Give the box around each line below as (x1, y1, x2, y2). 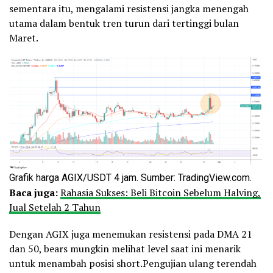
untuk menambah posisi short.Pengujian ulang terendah (9, 257, 257, 270)
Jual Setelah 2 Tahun (9, 200, 101, 214)
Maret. (9, 31, 38, 45)
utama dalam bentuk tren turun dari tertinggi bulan (9, 16, 239, 30)
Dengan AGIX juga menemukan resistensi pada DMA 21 (9, 227, 252, 241)
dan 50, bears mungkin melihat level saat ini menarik (9, 242, 241, 255)
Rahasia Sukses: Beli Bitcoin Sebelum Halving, (60, 186, 261, 199)
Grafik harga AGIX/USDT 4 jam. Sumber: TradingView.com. (9, 172, 252, 183)
